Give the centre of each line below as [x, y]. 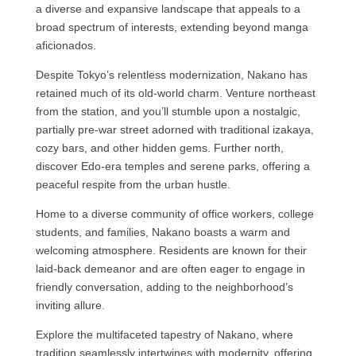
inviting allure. [70, 305]
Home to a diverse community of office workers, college [174, 213]
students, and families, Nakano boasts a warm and [163, 232]
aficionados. [66, 45]
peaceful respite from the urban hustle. [133, 184]
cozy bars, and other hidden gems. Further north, [159, 147]
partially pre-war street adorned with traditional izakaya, [174, 129]
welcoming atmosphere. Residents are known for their [171, 250]
